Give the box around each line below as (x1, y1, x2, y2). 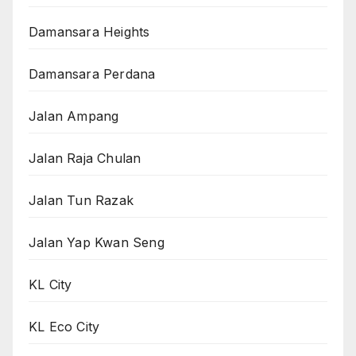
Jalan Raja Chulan (29, 150, 141, 167)
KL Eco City (29, 319, 100, 335)
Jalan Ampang (29, 108, 119, 125)
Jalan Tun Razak (29, 192, 133, 209)
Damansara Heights (29, 24, 150, 41)
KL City (29, 277, 72, 293)
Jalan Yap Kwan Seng (29, 234, 164, 251)
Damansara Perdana (29, 66, 156, 83)
